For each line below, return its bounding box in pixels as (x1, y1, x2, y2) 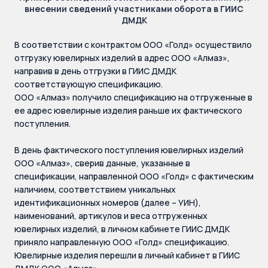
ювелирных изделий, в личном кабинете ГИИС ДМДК (14, 223, 230, 234)
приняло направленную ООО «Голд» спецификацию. (14, 236, 229, 248)
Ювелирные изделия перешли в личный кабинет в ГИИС (14, 249, 240, 261)
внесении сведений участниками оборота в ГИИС (25, 3, 243, 14)
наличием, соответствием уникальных (14, 184, 176, 195)
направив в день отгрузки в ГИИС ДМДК (14, 65, 176, 77)
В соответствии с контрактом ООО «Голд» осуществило (14, 39, 252, 50)
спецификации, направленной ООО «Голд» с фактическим (14, 170, 254, 182)
